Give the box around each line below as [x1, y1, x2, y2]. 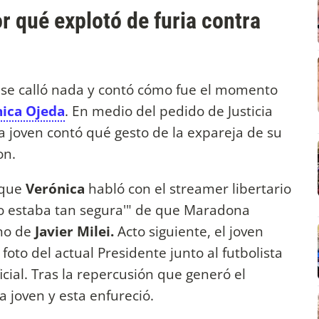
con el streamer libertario [128, 179, 291, 199]
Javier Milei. [35, 221, 114, 241]
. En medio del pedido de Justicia [65, 101, 273, 121]
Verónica [26, 179, 85, 199]
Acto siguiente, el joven [114, 221, 263, 241]
